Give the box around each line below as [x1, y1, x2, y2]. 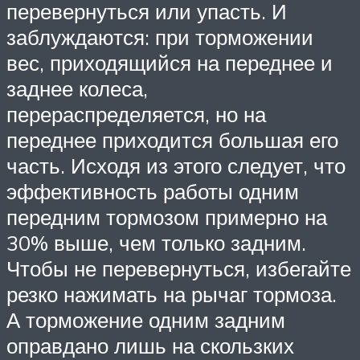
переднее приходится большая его [6, 127, 338, 153]
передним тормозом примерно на [6, 204, 327, 231]
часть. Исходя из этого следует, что [6, 153, 346, 179]
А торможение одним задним [6, 307, 285, 333]
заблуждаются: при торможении [6, 24, 313, 51]
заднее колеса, [6, 76, 148, 102]
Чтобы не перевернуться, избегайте [6, 256, 351, 282]
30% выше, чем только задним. [6, 230, 306, 256]
